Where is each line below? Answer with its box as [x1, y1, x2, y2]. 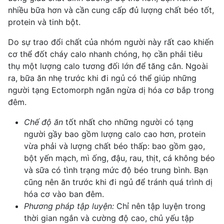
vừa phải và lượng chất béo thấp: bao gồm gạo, [24, 140, 205, 151]
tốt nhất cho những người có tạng [63, 116, 193, 127]
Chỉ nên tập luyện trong [114, 200, 205, 211]
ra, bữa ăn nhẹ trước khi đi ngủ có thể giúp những [8, 72, 196, 83]
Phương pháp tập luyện [24, 200, 112, 211]
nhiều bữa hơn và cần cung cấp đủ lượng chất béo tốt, [8, 4, 214, 15]
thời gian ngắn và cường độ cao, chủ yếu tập [24, 212, 194, 223]
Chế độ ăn [24, 116, 63, 127]
